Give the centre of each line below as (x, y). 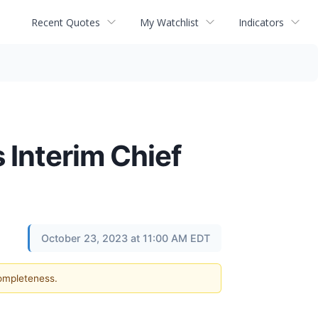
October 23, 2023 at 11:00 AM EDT (126, 238)
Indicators (261, 22)
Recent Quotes (66, 22)
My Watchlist (169, 22)
